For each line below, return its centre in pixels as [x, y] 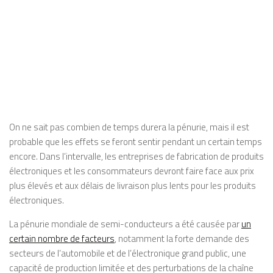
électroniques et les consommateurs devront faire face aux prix [132, 171]
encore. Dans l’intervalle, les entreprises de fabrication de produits [136, 156]
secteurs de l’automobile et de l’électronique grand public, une [128, 253]
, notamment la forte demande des [182, 239]
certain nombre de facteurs [62, 239]
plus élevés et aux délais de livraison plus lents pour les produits [133, 186]
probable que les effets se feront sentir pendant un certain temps [136, 142]
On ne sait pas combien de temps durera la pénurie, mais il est [129, 127]
